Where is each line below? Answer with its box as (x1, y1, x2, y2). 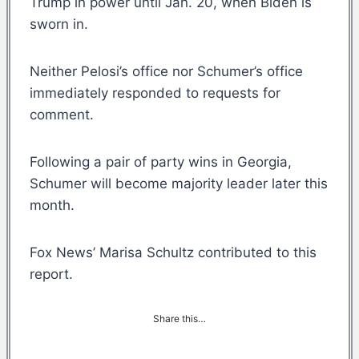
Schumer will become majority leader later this (30, 175, 328, 192)
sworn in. (30, 15, 92, 32)
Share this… (153, 312, 206, 325)
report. (30, 265, 73, 282)
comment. (30, 106, 94, 123)
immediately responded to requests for (30, 84, 280, 101)
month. (30, 196, 75, 213)
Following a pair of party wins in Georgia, (30, 153, 292, 170)
